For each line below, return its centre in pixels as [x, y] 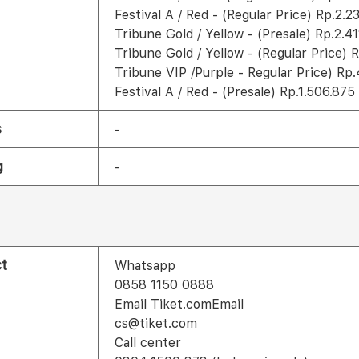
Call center [148, 343]
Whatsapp [145, 266]
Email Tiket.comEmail [179, 304]
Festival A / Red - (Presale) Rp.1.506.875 [235, 92]
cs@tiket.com [156, 323]
